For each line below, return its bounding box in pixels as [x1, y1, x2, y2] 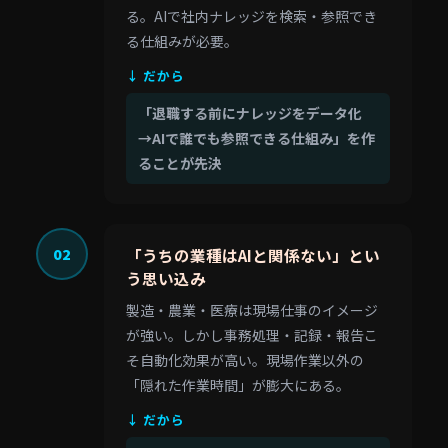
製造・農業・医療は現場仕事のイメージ [126, 300, 378, 320]
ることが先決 [138, 153, 222, 173]
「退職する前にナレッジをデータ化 [138, 103, 362, 123]
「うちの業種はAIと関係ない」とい [126, 244, 380, 266]
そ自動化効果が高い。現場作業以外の [126, 350, 364, 370]
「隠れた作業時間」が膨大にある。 [126, 375, 350, 395]
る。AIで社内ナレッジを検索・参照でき [126, 6, 377, 26]
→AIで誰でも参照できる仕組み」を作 [138, 128, 375, 148]
